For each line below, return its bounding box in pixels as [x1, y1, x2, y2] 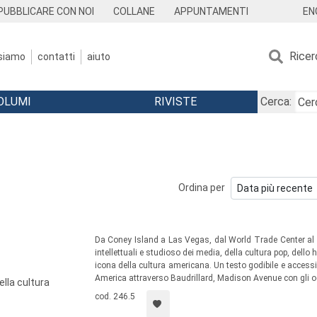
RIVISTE [154, 95, 197, 108]
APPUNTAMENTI [173, 6, 248, 17]
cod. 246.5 [94, 292, 135, 301]
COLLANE [113, 6, 156, 17]
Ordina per [178, 182, 225, 193]
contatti [38, 50, 75, 62]
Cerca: [260, 95, 292, 108]
